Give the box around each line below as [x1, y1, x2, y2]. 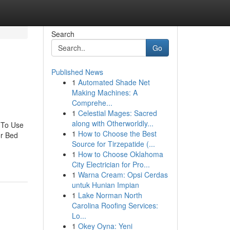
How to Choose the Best [78, 128, 157, 139]
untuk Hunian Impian [71, 180, 139, 190]
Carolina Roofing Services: [71, 200, 158, 210]
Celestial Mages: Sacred [78, 108, 157, 118]
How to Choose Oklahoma [78, 149, 163, 159]
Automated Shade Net [78, 77, 150, 87]
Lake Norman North [78, 190, 142, 200]
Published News [51, 67, 103, 77]
